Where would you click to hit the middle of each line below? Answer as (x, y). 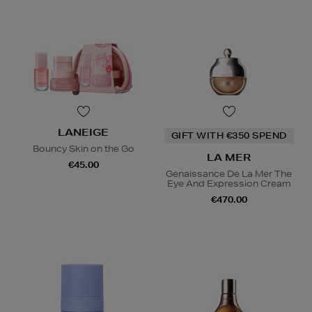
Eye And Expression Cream (229, 183)
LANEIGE (83, 132)
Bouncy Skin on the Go (83, 148)
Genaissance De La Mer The (229, 173)
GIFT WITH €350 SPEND (229, 135)
